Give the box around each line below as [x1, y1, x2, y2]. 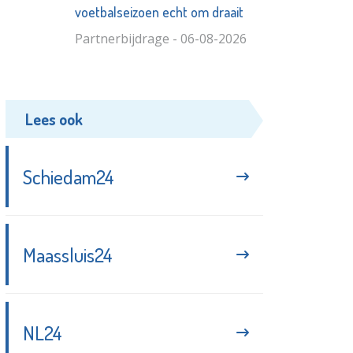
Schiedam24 [23, 163, 115, 189]
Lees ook [25, 108, 84, 129]
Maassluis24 [23, 241, 113, 267]
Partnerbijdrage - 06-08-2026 [74, 29, 247, 47]
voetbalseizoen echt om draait [74, 2, 243, 20]
